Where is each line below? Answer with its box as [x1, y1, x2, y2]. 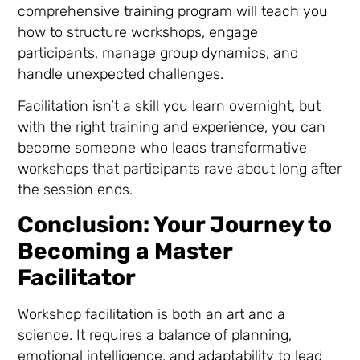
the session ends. [18, 180, 133, 198]
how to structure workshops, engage [18, 22, 259, 41]
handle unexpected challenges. [18, 64, 224, 83]
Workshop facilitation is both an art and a [18, 305, 286, 324]
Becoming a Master [18, 238, 233, 265]
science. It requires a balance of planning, [18, 326, 292, 345]
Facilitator [18, 264, 137, 292]
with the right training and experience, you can [18, 117, 326, 136]
